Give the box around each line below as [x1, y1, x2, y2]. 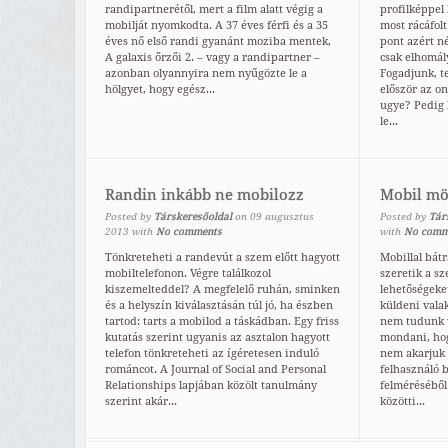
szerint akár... [105, 395, 177, 409]
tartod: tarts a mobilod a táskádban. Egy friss [105, 315, 339, 329]
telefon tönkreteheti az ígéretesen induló [105, 347, 319, 361]
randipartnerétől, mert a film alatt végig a [105, 3, 323, 17]
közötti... [380, 395, 425, 409]
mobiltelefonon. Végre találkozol [105, 267, 271, 281]
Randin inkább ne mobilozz [105, 186, 304, 205]
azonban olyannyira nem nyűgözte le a [105, 67, 307, 81]
